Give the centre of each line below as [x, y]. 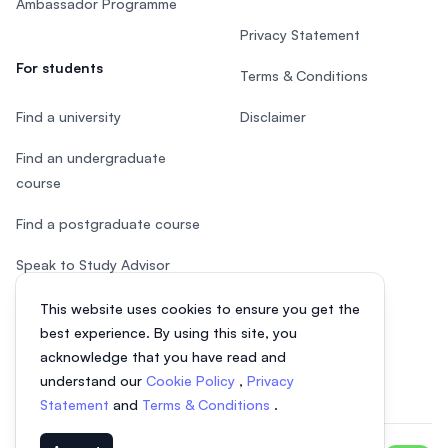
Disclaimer [273, 117]
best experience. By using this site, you [168, 332]
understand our [93, 380]
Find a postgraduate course [108, 224]
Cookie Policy [192, 380]
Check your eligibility [83, 347]
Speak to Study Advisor [93, 265]
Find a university [68, 117]
